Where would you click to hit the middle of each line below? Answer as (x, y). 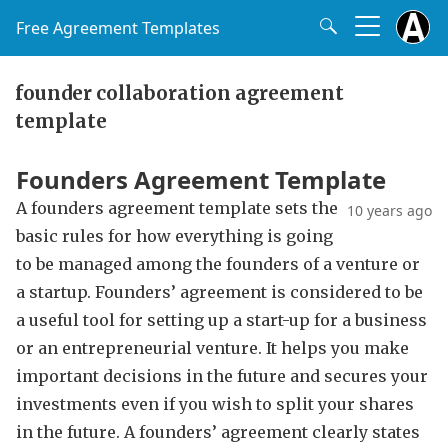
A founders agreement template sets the (177, 208)
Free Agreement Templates (118, 28)
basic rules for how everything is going (174, 236)
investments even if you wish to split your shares (215, 404)
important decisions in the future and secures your (222, 376)
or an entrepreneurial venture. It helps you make (212, 348)
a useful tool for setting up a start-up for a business (221, 320)
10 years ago (389, 210)
